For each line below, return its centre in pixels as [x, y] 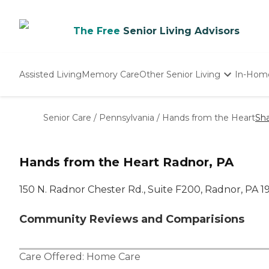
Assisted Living [50, 74]
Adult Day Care [171, 128]
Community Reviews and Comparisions [132, 219]
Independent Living [181, 103]
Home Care [113, 257]
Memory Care [110, 74]
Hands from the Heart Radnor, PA [126, 162]
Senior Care [67, 118]
